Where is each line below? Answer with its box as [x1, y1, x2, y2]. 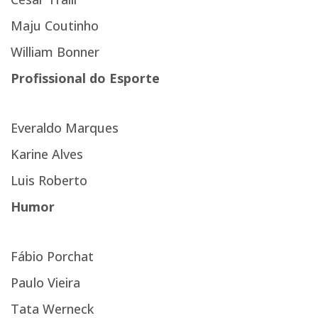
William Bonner [11, 43, 99, 60]
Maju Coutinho [11, 16, 99, 34]
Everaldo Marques [11, 119, 119, 136]
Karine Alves [11, 145, 83, 163]
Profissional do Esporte [11, 69, 160, 87]
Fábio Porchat [11, 247, 94, 265]
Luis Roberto [11, 171, 87, 189]
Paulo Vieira [11, 273, 80, 291]
